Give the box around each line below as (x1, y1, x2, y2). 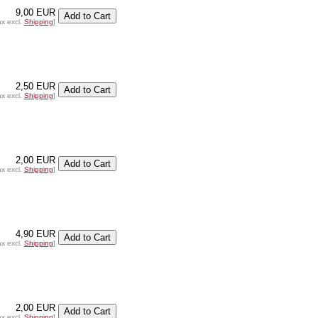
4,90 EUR (15, 228, 55, 239)
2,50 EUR (15, 80, 55, 92)
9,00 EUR (15, 6, 55, 18)
